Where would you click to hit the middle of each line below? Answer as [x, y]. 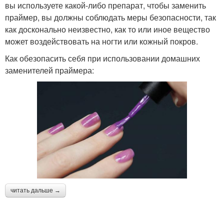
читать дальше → [35, 190]
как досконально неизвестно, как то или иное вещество [107, 29]
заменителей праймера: [49, 70]
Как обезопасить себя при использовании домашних [102, 58]
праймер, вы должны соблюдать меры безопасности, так [110, 17]
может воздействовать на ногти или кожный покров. [101, 41]
